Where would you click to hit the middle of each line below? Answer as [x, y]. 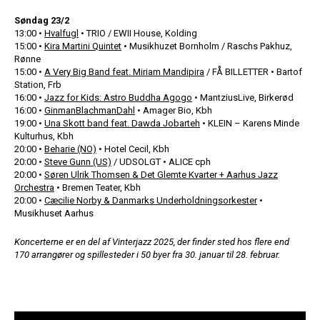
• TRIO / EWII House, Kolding [138, 33]
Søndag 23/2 [42, 20]
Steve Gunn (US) [78, 162]
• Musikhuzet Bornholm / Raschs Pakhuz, [207, 46]
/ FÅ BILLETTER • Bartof [253, 72]
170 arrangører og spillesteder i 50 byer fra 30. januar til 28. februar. [147, 255]
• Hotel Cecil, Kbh [133, 149]
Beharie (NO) [70, 149]
